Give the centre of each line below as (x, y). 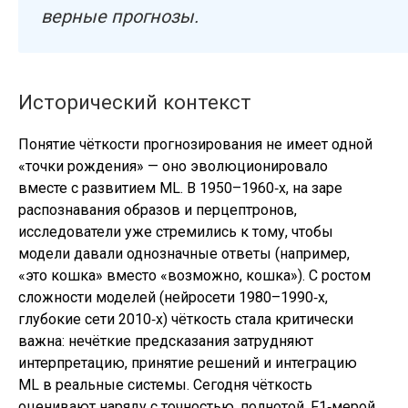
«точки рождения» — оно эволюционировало (173, 166)
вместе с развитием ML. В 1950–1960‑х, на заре (180, 188)
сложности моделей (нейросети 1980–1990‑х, (173, 297)
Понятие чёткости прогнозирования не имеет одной (195, 144)
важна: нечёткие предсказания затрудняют (166, 341)
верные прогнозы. (120, 16)
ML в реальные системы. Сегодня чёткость (165, 385)
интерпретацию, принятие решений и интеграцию (188, 363)
